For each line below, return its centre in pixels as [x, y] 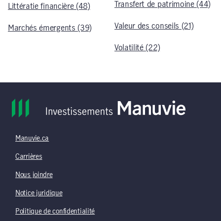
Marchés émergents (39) [50, 28]
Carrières [29, 157]
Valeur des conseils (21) [154, 26]
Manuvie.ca [32, 139]
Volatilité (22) [137, 48]
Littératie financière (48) [49, 6]
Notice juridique [39, 193]
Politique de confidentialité [55, 212]
